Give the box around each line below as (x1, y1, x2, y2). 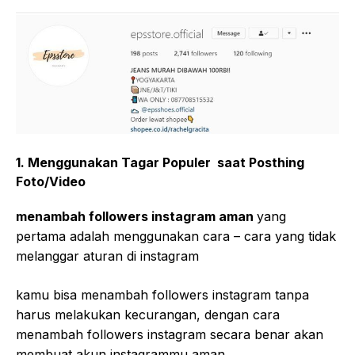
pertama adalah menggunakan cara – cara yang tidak (16, 228, 336, 245)
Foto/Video (16, 174, 86, 190)
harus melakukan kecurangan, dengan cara (16, 307, 280, 323)
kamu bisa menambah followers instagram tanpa (16, 287, 309, 303)
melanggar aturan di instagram (16, 248, 199, 265)
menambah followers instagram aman (16, 208, 257, 225)
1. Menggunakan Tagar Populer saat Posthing (16, 155, 304, 171)
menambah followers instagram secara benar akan (16, 326, 323, 343)
